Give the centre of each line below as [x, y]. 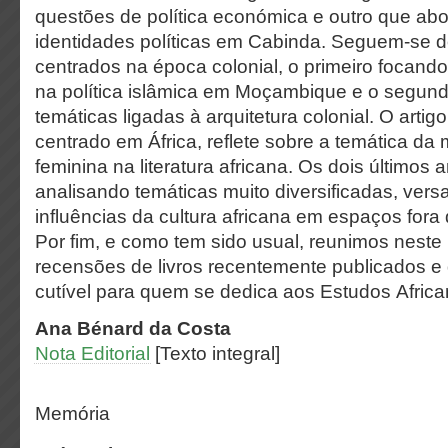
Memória [72, 413]
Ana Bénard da [106, 328]
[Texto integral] [217, 353]
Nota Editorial [92, 353]
